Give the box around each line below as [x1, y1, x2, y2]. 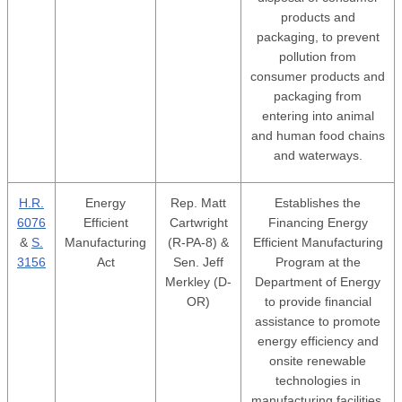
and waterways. [273, 148, 363, 162]
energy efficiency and [257, 334, 379, 348]
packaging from [274, 89, 362, 103]
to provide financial [264, 294, 371, 309]
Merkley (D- [165, 275, 232, 289]
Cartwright [169, 215, 228, 230]
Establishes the [275, 196, 361, 210]
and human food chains [250, 128, 385, 143]
